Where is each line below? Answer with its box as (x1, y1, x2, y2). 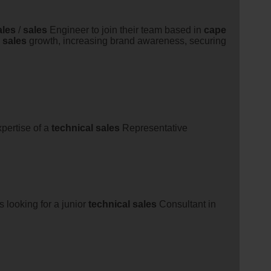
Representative (120, 122, 188, 133)
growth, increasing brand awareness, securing (27, 35, 226, 46)
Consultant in (157, 198, 216, 209)
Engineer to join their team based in (47, 24, 204, 35)
